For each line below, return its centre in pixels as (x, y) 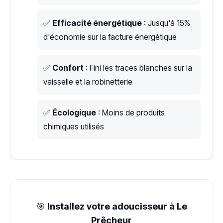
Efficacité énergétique (97, 23)
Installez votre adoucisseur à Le (117, 206)
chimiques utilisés (74, 126)
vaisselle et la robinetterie (88, 81)
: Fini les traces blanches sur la (138, 67)
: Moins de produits (130, 112)
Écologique (74, 112)
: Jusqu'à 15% (166, 23)
